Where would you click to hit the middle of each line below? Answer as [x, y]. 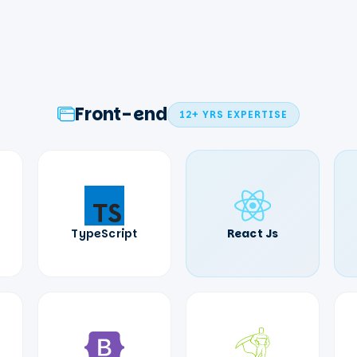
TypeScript [104, 233]
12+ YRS [202, 115]
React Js [253, 233]
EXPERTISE [256, 115]
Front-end [121, 115]
